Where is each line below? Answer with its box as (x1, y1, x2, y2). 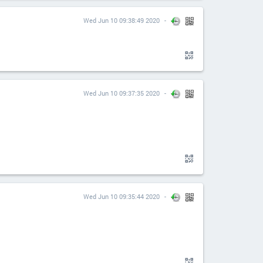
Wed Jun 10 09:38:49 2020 (83, 16, 160, 25)
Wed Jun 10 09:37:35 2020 (83, 89, 160, 97)
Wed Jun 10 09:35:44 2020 (83, 192, 160, 201)
